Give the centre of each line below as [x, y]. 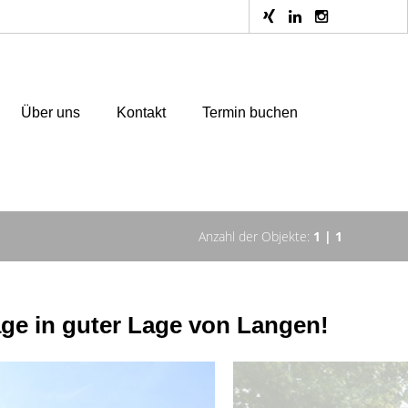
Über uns [51, 112]
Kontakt [141, 112]
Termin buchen [250, 112]
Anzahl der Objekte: [256, 236]
